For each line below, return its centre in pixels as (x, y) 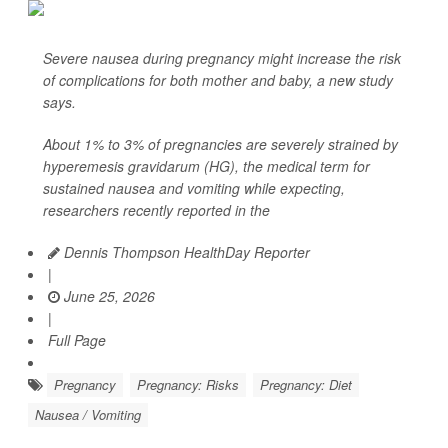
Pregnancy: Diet (306, 384)
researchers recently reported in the (156, 210)
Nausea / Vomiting (88, 414)
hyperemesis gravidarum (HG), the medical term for (206, 166)
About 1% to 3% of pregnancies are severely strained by (220, 144)
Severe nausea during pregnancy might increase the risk (222, 58)
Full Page (77, 340)
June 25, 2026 (107, 296)
